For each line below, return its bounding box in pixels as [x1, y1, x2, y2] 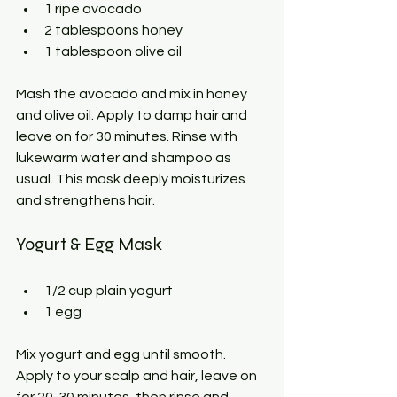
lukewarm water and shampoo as [16, 150, 234, 165]
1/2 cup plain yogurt [44, 283, 173, 298]
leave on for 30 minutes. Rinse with [16, 128, 240, 144]
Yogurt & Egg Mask [16, 232, 162, 255]
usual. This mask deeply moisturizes [16, 171, 248, 186]
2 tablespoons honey [44, 22, 183, 37]
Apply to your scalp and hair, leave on [16, 368, 260, 383]
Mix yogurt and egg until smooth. [16, 346, 229, 362]
